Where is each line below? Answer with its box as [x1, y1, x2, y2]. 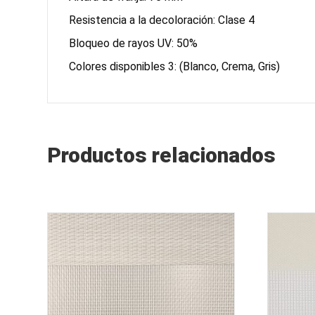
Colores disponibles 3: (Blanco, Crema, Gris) [69, 59, 281, 73]
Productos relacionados [47, 142, 276, 167]
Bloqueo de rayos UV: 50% [69, 36, 198, 50]
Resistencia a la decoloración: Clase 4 [69, 13, 255, 27]
